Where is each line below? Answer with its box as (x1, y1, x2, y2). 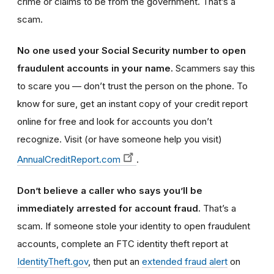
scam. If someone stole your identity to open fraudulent (17, 220, 250, 232)
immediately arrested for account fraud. (17, 202, 203, 215)
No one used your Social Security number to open (17, 45, 246, 57)
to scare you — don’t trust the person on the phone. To (17, 80, 248, 92)
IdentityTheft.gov (17, 256, 88, 268)
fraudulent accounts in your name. (17, 62, 173, 75)
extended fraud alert (142, 256, 228, 268)
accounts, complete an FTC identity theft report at (17, 238, 228, 250)
